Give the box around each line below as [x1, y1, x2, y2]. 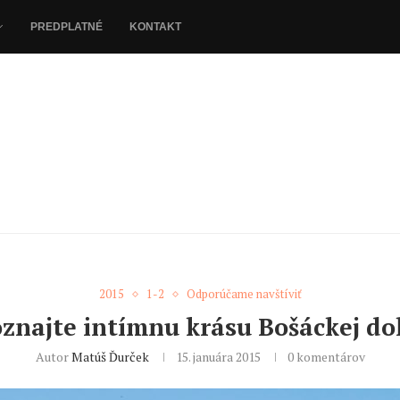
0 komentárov [287, 348, 365, 366]
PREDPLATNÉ [30, 21, 103, 33]
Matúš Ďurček [71, 348, 149, 366]
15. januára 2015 [175, 348, 261, 366]
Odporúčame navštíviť [186, 286, 302, 303]
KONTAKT [129, 21, 181, 33]
